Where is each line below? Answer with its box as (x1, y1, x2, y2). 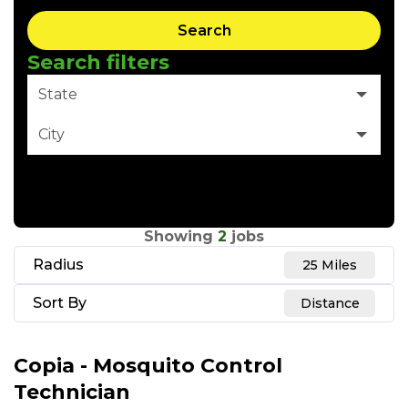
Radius (33, 256, 84, 274)
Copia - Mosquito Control (14, 353, 282, 379)
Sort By (33, 294, 87, 312)
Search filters (27, 50, 169, 76)
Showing (144, 228, 213, 246)
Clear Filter (27, 168, 107, 187)
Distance (300, 295, 360, 312)
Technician (14, 380, 130, 405)
